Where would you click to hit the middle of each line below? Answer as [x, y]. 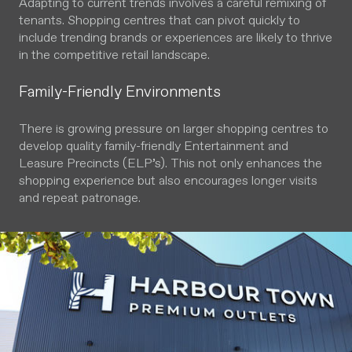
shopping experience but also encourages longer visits [168, 180]
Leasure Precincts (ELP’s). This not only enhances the [170, 163]
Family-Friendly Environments [120, 92]
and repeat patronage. [80, 198]
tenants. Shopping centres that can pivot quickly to [159, 20]
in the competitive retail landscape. [114, 55]
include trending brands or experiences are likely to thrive [176, 37]
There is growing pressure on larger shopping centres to [174, 128]
